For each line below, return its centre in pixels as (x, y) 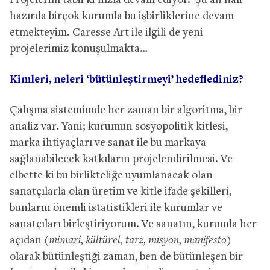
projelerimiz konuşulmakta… (79, 49)
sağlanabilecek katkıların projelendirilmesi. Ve (121, 159)
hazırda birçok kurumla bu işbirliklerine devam (122, 16)
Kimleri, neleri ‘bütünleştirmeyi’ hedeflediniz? (127, 80)
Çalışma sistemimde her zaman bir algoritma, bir (126, 110)
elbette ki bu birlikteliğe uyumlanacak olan (111, 175)
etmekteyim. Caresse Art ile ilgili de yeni (106, 33)
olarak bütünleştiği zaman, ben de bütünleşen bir (126, 257)
